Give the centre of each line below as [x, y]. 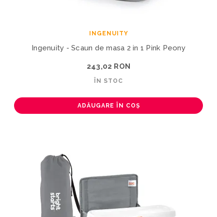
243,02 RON [108, 66]
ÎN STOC [108, 81]
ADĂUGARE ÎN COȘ [108, 105]
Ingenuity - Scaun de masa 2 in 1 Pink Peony [108, 48]
